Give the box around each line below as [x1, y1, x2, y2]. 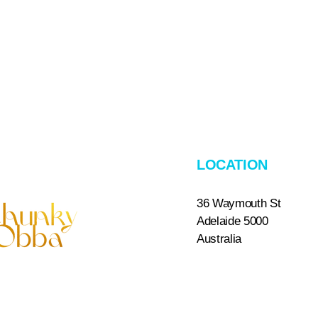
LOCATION [197, 157, 268, 172]
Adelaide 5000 [197, 214, 268, 228]
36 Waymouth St [197, 197, 281, 210]
